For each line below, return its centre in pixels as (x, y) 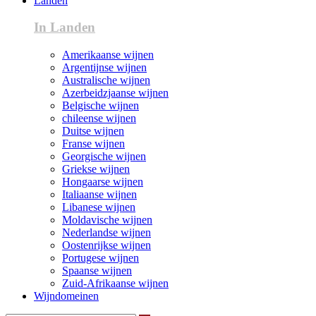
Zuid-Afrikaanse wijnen (115, 283)
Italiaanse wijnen (99, 194)
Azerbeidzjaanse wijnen (115, 93)
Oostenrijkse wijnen (107, 245)
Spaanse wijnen (97, 271)
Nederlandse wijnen (107, 232)
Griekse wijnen (96, 169)
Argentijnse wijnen (104, 67)
